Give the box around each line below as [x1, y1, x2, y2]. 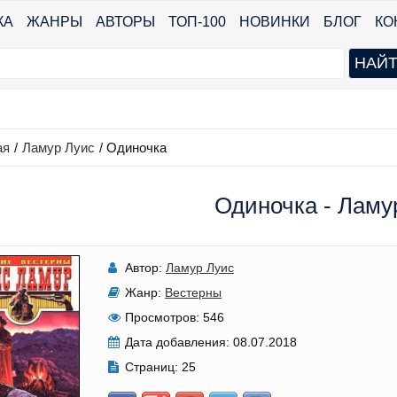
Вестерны [165, 285, 222, 300]
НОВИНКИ [239, 14, 310, 29]
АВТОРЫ [96, 14, 155, 29]
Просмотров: [125, 310, 200, 324]
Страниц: [125, 360, 179, 374]
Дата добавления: [125, 335, 230, 349]
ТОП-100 [168, 14, 226, 29]
